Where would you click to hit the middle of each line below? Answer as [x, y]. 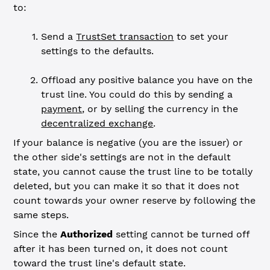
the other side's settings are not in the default [122, 157]
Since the [37, 234]
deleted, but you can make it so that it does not [127, 186]
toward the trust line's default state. [100, 263]
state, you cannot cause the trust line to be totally [133, 171]
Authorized [87, 234]
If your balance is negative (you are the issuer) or [128, 143]
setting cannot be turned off [181, 234]
